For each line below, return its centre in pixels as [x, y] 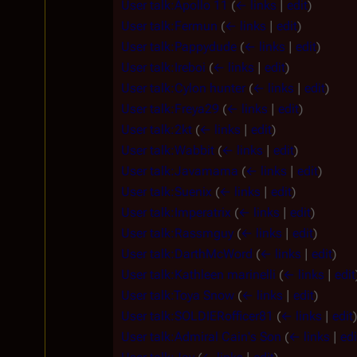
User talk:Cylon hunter [183, 88]
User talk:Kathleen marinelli [198, 274]
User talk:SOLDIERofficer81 [197, 316]
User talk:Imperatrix [176, 212]
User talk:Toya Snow [178, 295]
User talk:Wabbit [168, 150]
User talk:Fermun [169, 25]
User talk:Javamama [180, 171]
